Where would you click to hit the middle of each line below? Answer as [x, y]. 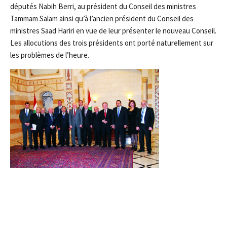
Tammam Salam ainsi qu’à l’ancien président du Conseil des [102, 18]
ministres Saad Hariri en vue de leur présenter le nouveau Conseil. [113, 31]
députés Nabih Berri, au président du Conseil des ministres [103, 6]
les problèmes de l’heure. [50, 55]
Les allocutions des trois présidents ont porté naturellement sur [112, 43]
